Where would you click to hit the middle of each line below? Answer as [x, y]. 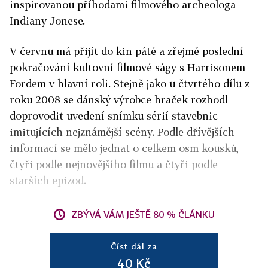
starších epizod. [48, 180]
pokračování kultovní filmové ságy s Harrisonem [127, 67]
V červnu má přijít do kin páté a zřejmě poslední [127, 51]
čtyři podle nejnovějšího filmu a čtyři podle [114, 164]
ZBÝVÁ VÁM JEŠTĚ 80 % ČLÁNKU [143, 214]
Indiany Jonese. [47, 21]
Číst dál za [134, 246]
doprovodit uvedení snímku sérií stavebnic [114, 116]
